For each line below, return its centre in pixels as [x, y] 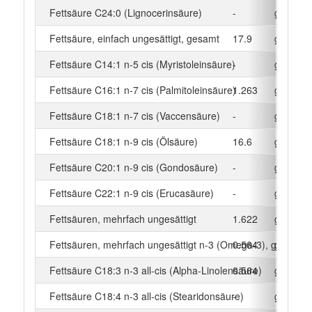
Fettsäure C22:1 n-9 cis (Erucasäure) [131, 193]
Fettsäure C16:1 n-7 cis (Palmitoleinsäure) [142, 89]
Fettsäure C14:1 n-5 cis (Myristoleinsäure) [142, 64]
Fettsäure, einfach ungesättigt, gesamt [134, 38]
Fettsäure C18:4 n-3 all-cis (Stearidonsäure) [146, 296]
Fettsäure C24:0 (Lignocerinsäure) [125, 12]
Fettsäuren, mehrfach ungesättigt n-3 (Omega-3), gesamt [176, 244]
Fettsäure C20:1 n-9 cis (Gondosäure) [133, 167]
